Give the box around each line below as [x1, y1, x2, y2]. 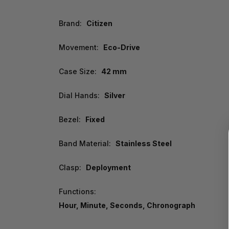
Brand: [59, 19, 82, 28]
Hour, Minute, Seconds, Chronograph [59, 201, 195, 210]
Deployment [85, 163, 131, 172]
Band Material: [59, 139, 111, 148]
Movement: [59, 43, 99, 52]
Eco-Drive [103, 43, 140, 52]
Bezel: [59, 115, 81, 124]
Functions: [59, 187, 96, 196]
